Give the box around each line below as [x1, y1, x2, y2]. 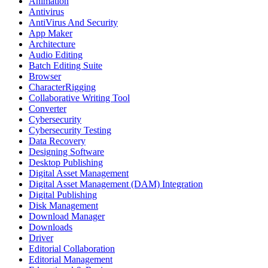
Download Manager [29, 211, 105, 221]
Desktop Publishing [29, 157, 103, 167]
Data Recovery [29, 135, 86, 146]
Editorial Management [29, 254, 112, 264]
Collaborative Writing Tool [29, 92, 130, 103]
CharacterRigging [29, 81, 96, 92]
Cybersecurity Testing [29, 124, 111, 135]
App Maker [29, 28, 72, 38]
